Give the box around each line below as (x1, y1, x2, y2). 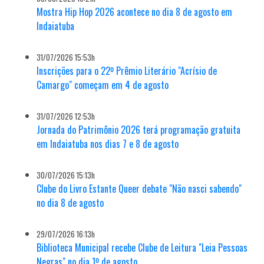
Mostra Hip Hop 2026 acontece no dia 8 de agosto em (37, 5, 233, 19)
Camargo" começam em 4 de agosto (37, 78, 169, 93)
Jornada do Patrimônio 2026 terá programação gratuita (37, 123, 241, 137)
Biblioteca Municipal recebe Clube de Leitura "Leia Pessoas (37, 240, 248, 255)
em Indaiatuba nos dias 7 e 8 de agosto (37, 137, 179, 151)
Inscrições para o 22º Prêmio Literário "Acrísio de (37, 64, 217, 78)
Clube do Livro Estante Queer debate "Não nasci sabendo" (37, 181, 242, 196)
